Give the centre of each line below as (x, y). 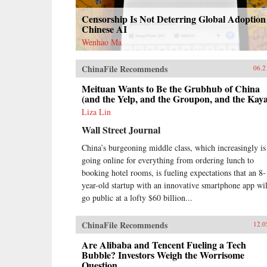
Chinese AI (104, 29)
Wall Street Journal (121, 129)
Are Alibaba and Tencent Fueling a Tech (164, 244)
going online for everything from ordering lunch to (168, 160)
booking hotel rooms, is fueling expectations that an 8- (174, 172)
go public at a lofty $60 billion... (137, 197)
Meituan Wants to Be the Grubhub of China (171, 88)
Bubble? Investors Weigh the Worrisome (163, 254)
